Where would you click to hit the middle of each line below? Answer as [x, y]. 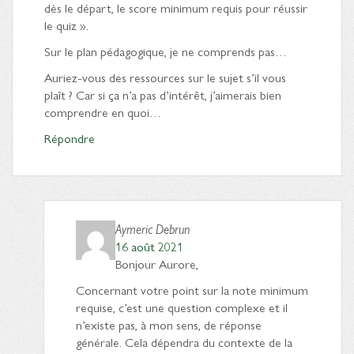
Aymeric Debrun [153, 228]
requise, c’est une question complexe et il [182, 307]
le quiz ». [66, 24]
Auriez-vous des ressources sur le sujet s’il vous [165, 77]
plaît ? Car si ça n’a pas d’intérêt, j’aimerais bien [163, 94]
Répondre [70, 137]
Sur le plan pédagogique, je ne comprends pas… [166, 51]
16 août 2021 [149, 246]
